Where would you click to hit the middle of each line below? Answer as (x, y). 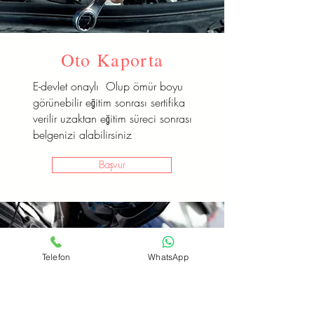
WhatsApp (168, 257)
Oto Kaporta (112, 60)
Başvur (112, 165)
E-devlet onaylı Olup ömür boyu (108, 86)
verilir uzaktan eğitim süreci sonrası (112, 118)
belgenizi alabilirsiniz (82, 135)
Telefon (56, 257)
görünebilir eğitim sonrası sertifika (109, 102)
